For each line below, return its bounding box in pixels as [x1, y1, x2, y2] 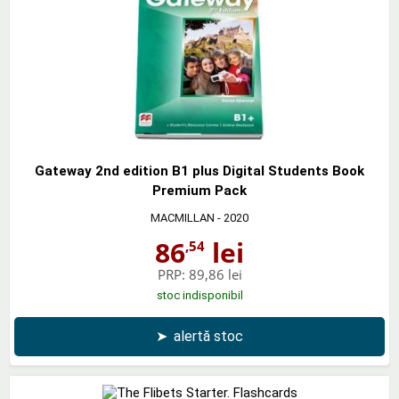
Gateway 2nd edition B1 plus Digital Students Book [35, 162, 364, 179]
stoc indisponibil [156, 288, 243, 302]
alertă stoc [174, 327, 243, 345]
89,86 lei [188, 265, 242, 283]
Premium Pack [152, 182, 247, 199]
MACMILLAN [151, 210, 215, 224]
